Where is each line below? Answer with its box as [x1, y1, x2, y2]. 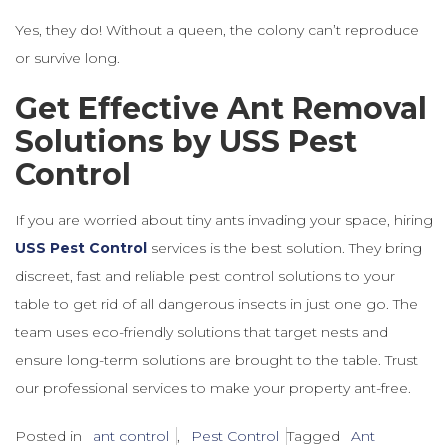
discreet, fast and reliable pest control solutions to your [15, 266, 395, 285]
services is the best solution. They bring [147, 238, 422, 257]
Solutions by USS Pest [15, 122, 357, 160]
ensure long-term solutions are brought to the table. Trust [15, 350, 418, 369]
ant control [93, 426, 169, 445]
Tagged [287, 426, 344, 445]
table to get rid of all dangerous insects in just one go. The [15, 294, 418, 313]
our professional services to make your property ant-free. [15, 378, 411, 397]
